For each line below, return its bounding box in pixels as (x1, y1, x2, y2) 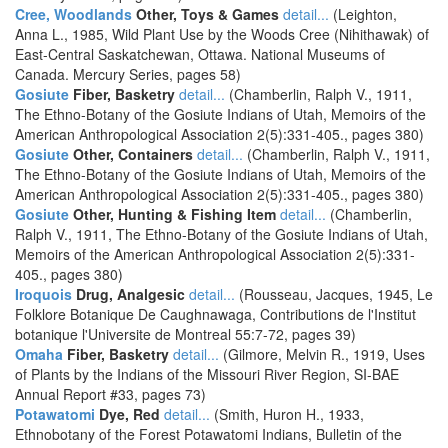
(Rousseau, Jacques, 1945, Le (235, 284, 433, 304)
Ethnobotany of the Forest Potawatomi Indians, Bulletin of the (15, 424, 402, 444)
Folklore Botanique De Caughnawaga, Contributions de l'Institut (15, 304, 416, 324)
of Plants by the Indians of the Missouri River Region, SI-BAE (15, 364, 399, 384)
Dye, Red (95, 404, 160, 424)
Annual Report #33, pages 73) (15, 384, 206, 404)
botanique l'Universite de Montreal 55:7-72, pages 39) (15, 324, 356, 344)
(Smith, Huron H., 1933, (210, 404, 364, 424)
